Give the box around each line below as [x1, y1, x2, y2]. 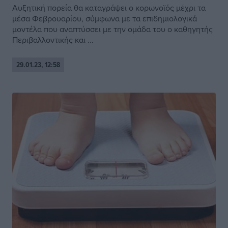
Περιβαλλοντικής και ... [12, 34, 94, 46]
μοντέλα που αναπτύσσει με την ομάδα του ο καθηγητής [12, 23, 213, 35]
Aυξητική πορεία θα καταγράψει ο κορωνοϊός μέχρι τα [12, 2, 206, 14]
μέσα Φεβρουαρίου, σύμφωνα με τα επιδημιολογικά [12, 13, 197, 24]
